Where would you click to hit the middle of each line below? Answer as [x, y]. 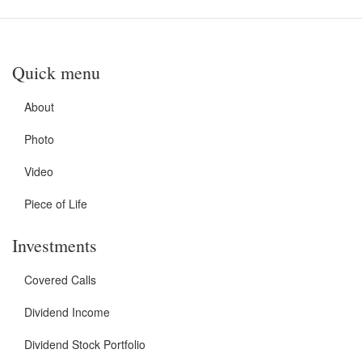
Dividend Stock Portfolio [85, 344]
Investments [55, 245]
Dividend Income [67, 311]
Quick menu [56, 72]
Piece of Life [56, 203]
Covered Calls [60, 279]
